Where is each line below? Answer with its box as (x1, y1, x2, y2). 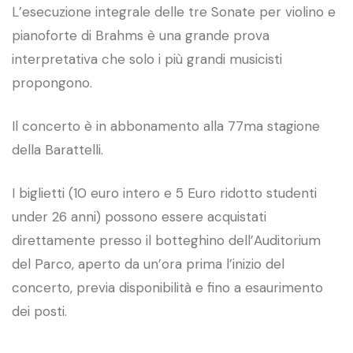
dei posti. (12, 302, 67, 320)
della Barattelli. (12, 140, 103, 158)
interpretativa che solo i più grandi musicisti (12, 50, 282, 68)
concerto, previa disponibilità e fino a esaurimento (12, 278, 323, 296)
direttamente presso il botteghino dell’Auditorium (12, 231, 321, 249)
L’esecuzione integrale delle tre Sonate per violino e (12, 2, 336, 20)
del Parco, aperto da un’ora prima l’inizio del (12, 255, 284, 273)
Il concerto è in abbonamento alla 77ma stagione (12, 117, 320, 135)
